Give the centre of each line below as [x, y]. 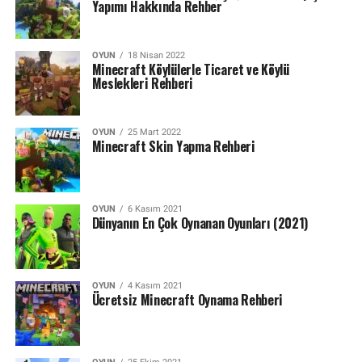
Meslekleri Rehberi [142, 83]
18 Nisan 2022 [156, 55]
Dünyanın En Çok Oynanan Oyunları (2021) [200, 223]
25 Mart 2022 [154, 132]
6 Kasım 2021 [155, 209]
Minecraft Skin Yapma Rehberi [173, 146]
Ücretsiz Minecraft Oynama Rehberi [187, 300]
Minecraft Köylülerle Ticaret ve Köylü [190, 69]
